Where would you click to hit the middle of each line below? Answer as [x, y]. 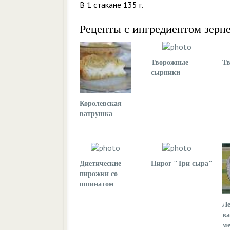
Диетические [100, 164]
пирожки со [99, 174]
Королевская [101, 103]
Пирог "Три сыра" [182, 164]
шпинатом [97, 184]
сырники [166, 73]
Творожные [170, 62]
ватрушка [96, 114]
